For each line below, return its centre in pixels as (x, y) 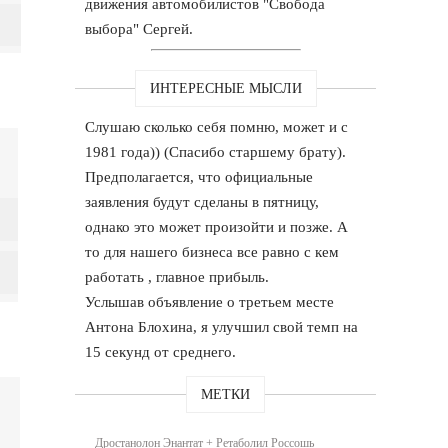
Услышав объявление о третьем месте (210, 301)
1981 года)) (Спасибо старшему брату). (216, 151)
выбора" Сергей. (139, 28)
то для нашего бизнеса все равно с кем (212, 251)
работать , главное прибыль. (177, 276)
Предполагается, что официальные (199, 176)
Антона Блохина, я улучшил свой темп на (222, 326)
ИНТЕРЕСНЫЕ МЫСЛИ (225, 88)
